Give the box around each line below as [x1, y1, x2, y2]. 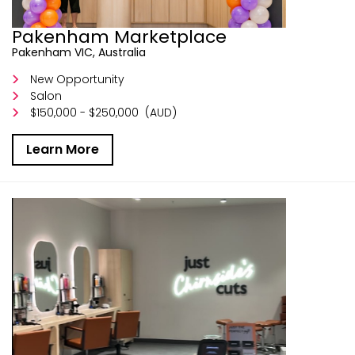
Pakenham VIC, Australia [12, 44, 146, 60]
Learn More [26, 139, 99, 158]
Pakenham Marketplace [12, 24, 227, 49]
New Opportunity [30, 71, 125, 87]
